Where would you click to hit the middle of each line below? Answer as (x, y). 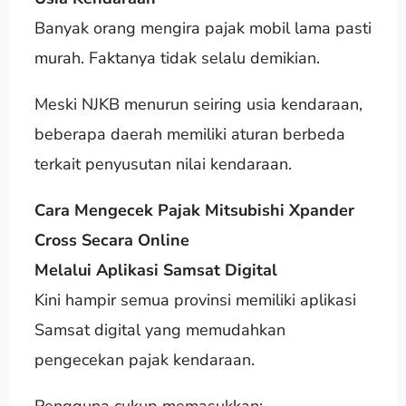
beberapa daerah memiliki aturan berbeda (189, 134)
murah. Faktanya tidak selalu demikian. (177, 58)
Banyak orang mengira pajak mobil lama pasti (203, 28)
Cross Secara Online (111, 240)
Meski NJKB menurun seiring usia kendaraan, (198, 104)
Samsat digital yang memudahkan (159, 329)
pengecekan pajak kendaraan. (144, 359)
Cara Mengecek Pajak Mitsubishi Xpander (194, 210)
